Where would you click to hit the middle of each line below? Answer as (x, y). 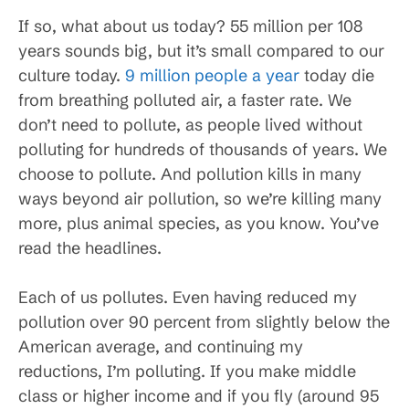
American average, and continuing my (161, 346)
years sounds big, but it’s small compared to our (201, 51)
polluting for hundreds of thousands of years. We (203, 149)
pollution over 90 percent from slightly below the (204, 322)
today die (337, 75)
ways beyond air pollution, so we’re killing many (200, 199)
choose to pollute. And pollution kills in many (190, 174)
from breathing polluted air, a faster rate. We (185, 100)
